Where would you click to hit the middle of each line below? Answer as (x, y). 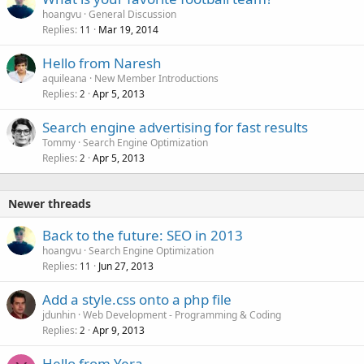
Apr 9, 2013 (119, 331)
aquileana (65, 79)
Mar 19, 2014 (128, 30)
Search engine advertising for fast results (175, 128)
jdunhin (59, 315)
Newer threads (50, 204)
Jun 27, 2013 (126, 266)
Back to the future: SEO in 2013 (143, 236)
